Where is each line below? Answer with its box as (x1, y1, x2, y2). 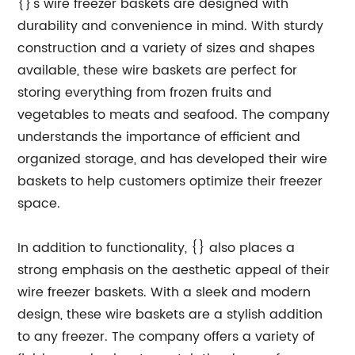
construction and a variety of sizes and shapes (17, 38, 315, 59)
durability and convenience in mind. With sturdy (17, 16, 324, 36)
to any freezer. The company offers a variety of (17, 326, 315, 347)
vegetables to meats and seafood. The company (17, 105, 330, 125)
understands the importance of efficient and (17, 127, 301, 147)
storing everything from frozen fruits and (17, 82, 273, 103)
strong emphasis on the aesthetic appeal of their (17, 260, 330, 281)
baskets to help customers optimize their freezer (17, 171, 323, 192)
